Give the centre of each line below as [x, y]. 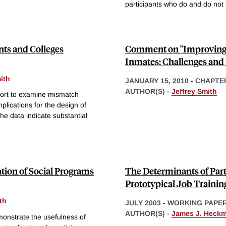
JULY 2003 [143, 203]
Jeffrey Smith [194, 91]
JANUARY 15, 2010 [157, 80]
